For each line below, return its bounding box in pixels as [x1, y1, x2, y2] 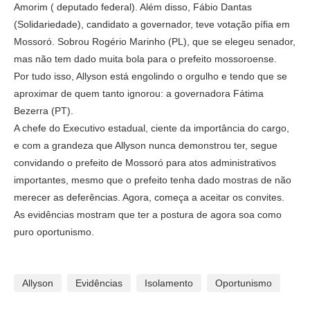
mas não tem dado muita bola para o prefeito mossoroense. [14, 53, 277, 64]
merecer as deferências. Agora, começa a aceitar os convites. [14, 191, 284, 203]
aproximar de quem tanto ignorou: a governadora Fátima [14, 87, 264, 99]
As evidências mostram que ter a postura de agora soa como [14, 208, 282, 220]
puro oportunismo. [14, 226, 94, 237]
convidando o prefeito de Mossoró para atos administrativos [14, 156, 276, 168]
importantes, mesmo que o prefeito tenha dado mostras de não [14, 174, 291, 185]
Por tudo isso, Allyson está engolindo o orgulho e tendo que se [14, 70, 287, 82]
